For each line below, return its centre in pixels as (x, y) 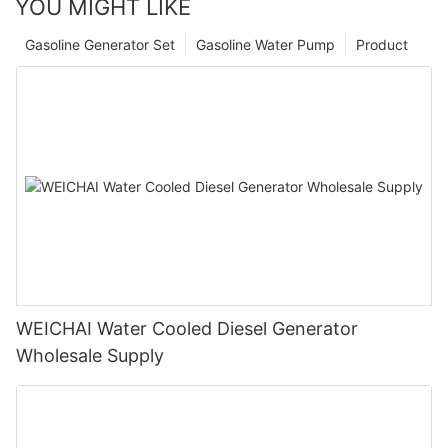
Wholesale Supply (90, 355)
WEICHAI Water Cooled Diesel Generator (187, 328)
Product (382, 45)
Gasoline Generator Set (100, 45)
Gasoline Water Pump (265, 45)
